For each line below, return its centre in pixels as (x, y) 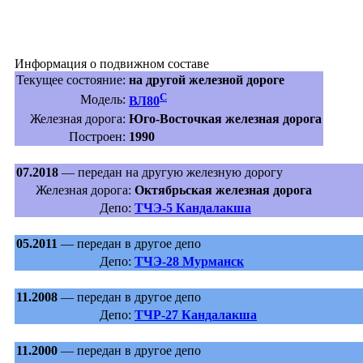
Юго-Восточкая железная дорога (225, 119)
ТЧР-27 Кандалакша (196, 315)
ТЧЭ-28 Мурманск (189, 261)
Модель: (103, 99)
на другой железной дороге (207, 80)
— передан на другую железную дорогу (171, 172)
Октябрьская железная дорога (223, 190)
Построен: (97, 137)
